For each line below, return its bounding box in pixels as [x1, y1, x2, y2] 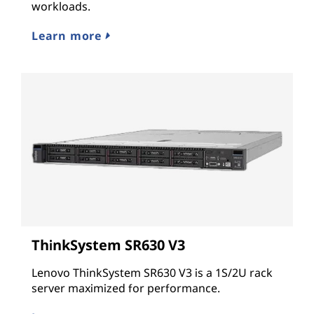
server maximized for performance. [32, 280, 220, 296]
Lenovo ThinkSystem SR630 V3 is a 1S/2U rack [32, 264, 273, 280]
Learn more [32, 28, 105, 44]
